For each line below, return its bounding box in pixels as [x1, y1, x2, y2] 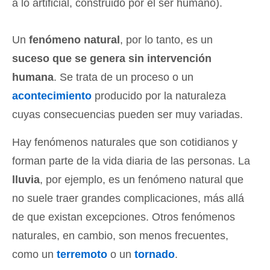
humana [12, 71, 54, 83]
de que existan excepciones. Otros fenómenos [12, 211, 235, 223]
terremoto [57, 248, 107, 260]
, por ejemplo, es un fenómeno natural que [40, 174, 243, 186]
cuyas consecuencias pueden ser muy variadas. [12, 108, 243, 121]
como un [12, 248, 57, 260]
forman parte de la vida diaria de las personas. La [12, 155, 250, 167]
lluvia [12, 174, 40, 186]
